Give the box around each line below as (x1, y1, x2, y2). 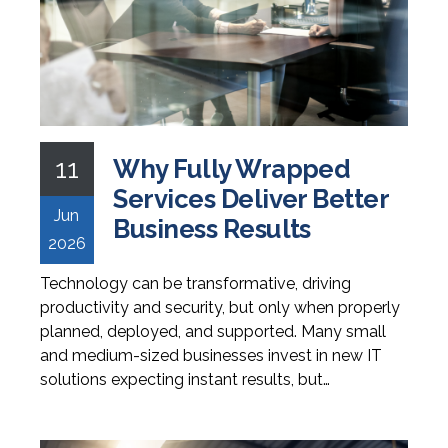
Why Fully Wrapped (113, 153, 351, 184)
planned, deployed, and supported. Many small (39, 321, 386, 341)
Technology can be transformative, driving (39, 273, 351, 293)
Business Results (113, 213, 311, 244)
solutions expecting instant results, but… (39, 369, 330, 389)
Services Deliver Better (113, 183, 389, 214)
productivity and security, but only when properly (39, 297, 400, 317)
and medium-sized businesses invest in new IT (39, 345, 382, 365)
